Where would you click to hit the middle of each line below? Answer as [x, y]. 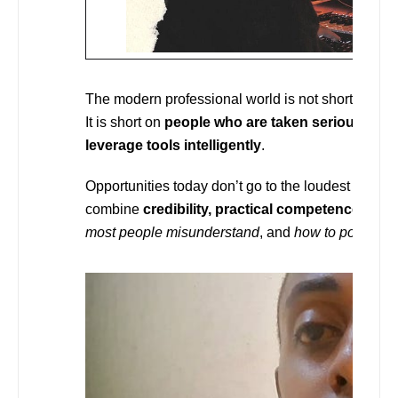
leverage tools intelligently [173, 145]
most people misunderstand [172, 232]
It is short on [125, 122]
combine [114, 209]
